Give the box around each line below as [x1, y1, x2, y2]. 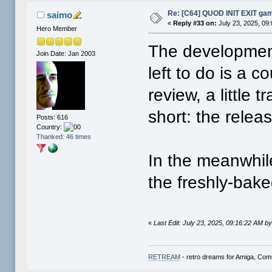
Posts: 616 [36, 114, 69, 121]
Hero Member [36, 25, 78, 33]
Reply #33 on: [173, 19, 217, 27]
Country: [36, 123, 64, 131]
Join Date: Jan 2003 [36, 49, 96, 57]
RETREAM [148, 253, 181, 260]
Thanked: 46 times [36, 133, 92, 141]
